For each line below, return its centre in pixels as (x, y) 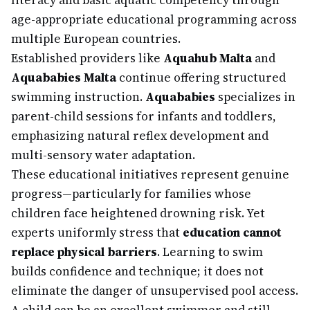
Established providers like (87, 58)
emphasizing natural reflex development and (140, 136)
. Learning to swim (210, 252)
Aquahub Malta (208, 58)
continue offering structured (201, 77)
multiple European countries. (96, 39)
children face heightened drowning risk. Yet (138, 213)
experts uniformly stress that (97, 232)
